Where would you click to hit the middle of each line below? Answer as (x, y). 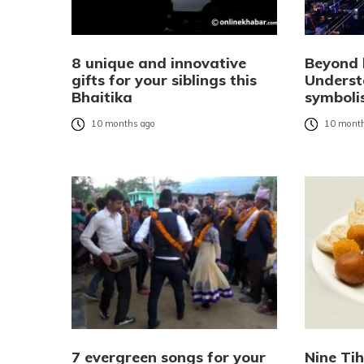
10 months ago (123, 124)
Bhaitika (102, 97)
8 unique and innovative (159, 63)
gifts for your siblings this (164, 80)
